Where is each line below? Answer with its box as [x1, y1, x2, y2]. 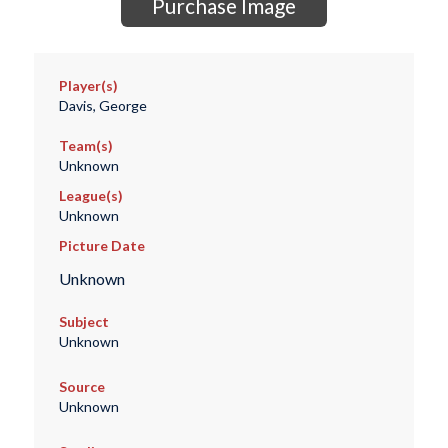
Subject [58, 313, 109, 331]
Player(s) [58, 77, 118, 95]
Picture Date [58, 237, 145, 255]
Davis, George [58, 97, 147, 115]
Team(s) [58, 137, 113, 155]
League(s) [58, 187, 123, 205]
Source [58, 378, 105, 396]
